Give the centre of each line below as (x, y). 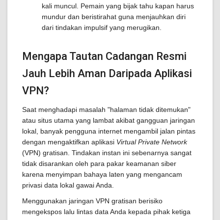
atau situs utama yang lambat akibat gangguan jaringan (109, 120)
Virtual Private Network (152, 142)
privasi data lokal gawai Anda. (68, 185)
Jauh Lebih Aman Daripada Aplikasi (107, 73)
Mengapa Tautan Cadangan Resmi (104, 56)
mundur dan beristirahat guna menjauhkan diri (114, 17)
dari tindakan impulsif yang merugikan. (102, 27)
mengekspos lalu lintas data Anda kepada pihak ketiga (106, 212)
